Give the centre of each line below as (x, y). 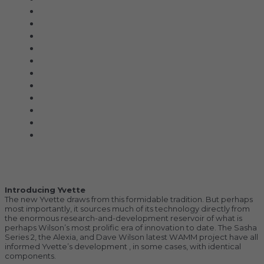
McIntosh (57, 73)
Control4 (56, 36)
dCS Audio (59, 48)
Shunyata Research (77, 85)
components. (30, 255)
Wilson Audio (64, 135)
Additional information (81, 169)
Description (62, 157)
